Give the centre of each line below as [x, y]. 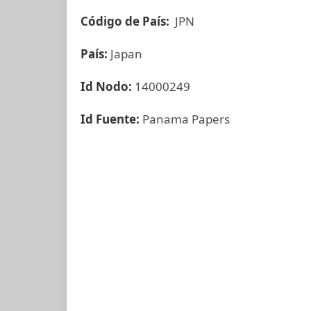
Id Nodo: [106, 86]
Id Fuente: [111, 119]
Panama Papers [186, 119]
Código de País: [126, 21]
